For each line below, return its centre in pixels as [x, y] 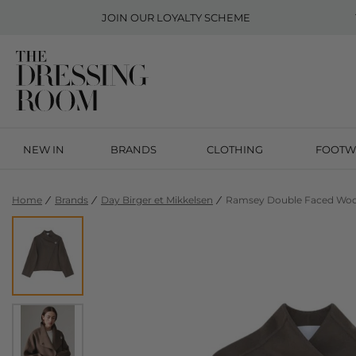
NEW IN [43, 149]
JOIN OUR [130, 17]
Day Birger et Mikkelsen [157, 200]
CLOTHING [234, 149]
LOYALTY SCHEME [204, 17]
